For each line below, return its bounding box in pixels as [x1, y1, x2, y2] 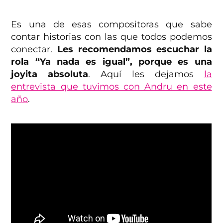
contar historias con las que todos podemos [11, 31, 212, 42]
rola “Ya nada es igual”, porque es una [11, 56, 212, 67]
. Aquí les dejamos [88, 68, 204, 80]
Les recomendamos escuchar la [57, 43, 212, 55]
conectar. [11, 43, 57, 55]
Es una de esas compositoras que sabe [11, 18, 212, 30]
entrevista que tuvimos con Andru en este [11, 81, 212, 92]
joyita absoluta [11, 68, 89, 80]
